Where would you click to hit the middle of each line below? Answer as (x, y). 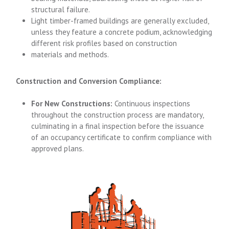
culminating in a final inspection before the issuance (118, 126)
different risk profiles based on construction (104, 43)
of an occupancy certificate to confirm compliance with (122, 137)
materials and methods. (70, 54)
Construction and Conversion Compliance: (89, 81)
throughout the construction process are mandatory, (118, 115)
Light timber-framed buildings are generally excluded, (120, 20)
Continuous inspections (152, 104)
